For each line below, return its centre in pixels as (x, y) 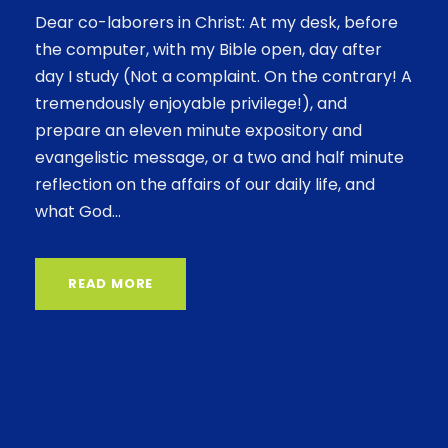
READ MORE (111, 284)
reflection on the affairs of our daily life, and (205, 185)
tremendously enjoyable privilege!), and (191, 104)
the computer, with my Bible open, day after (208, 50)
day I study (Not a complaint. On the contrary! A (223, 77)
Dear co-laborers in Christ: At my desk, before (216, 23)
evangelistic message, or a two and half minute (219, 158)
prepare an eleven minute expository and (198, 131)
